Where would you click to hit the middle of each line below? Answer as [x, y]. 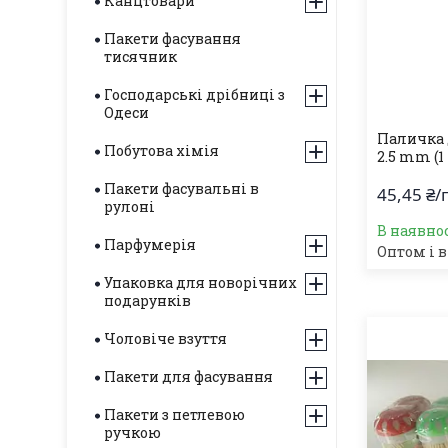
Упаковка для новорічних [200, 282]
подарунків [147, 300]
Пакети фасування [172, 38]
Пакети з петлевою [174, 414]
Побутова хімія [161, 150]
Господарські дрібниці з [194, 94]
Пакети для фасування [188, 376]
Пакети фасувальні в [181, 188]
